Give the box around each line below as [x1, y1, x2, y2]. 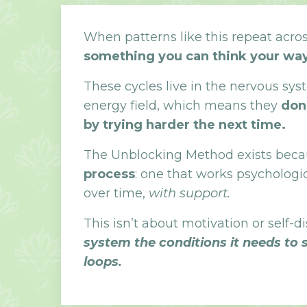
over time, [83, 185, 149, 201]
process [83, 166, 135, 182]
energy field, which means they [83, 97, 281, 113]
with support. [148, 185, 230, 201]
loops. [83, 254, 122, 269]
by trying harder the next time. [83, 116, 286, 132]
